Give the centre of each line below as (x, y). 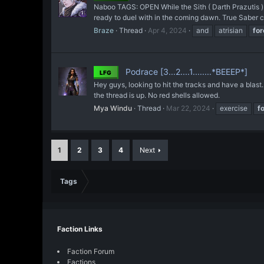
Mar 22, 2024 (188, 108)
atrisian (231, 30)
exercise (234, 108)
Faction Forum (91, 251)
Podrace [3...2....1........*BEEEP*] (185, 72)
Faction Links (80, 229)
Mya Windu (113, 108)
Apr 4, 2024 (167, 30)
